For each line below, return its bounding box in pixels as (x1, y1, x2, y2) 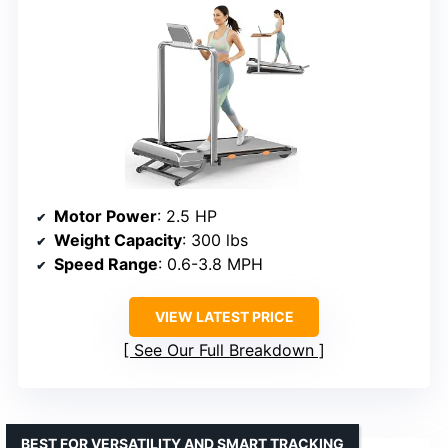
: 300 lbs (182, 229, 248, 250)
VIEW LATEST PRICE (154, 307, 294, 325)
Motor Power (54, 205, 157, 226)
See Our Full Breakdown (134, 339, 314, 360)
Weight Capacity (54, 229, 182, 250)
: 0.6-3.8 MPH (158, 253, 263, 274)
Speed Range (54, 253, 158, 274)
